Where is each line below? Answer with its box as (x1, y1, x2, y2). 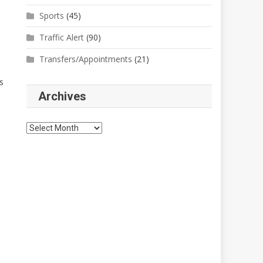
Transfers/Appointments (39, 53, 133, 65)
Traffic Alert (39, 31, 85, 43)
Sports (39, 9, 65, 21)
